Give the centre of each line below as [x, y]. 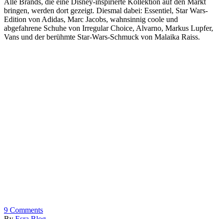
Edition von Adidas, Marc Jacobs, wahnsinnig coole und [91, 20]
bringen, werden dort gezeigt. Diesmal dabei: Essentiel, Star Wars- [106, 11]
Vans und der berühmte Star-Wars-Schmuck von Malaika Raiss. [102, 37]
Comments [25, 210]
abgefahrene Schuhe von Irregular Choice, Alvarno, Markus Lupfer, [109, 28]
